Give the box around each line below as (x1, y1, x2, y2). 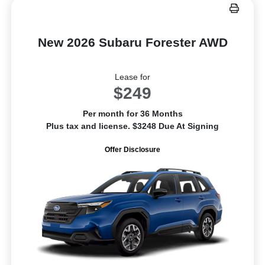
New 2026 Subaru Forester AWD (37, 35, 228, 49)
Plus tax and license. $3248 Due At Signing (46, 121, 219, 131)
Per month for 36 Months (82, 108, 183, 118)
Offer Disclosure (105, 145, 160, 154)
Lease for (115, 72, 150, 82)
